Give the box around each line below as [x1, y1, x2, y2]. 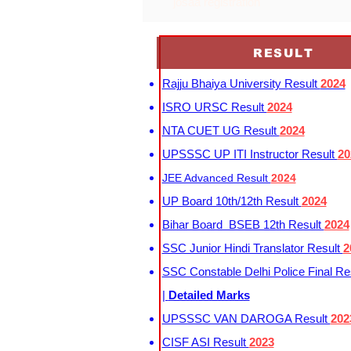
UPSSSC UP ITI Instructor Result [161, 147, 338, 161]
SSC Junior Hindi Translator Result [161, 241, 343, 255]
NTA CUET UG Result [161, 124, 280, 137]
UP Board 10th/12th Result [161, 194, 302, 208]
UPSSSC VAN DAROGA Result [161, 312, 331, 325]
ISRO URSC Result [161, 100, 267, 114]
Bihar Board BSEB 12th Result [161, 218, 324, 231]
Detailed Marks [168, 288, 250, 302]
